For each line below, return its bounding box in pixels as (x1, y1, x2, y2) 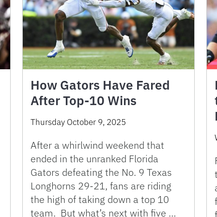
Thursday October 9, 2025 (31, 116, 126, 127)
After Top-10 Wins (31, 92, 137, 108)
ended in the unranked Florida (31, 152, 158, 165)
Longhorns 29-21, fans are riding (31, 179, 171, 192)
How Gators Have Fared (31, 76, 170, 93)
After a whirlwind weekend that (31, 138, 164, 152)
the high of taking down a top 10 (31, 192, 169, 206)
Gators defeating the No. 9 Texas (31, 165, 172, 179)
